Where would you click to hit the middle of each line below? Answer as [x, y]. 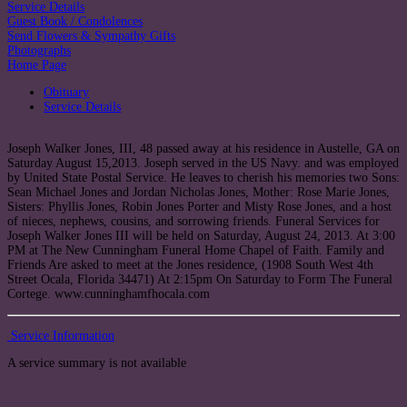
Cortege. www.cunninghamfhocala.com [109, 294]
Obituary [66, 93]
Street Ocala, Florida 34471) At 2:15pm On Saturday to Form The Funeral [200, 280]
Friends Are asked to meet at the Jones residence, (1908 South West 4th [190, 265]
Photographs [39, 51]
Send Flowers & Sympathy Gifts [91, 36]
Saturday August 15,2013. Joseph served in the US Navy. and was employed [203, 164]
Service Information [61, 336]
